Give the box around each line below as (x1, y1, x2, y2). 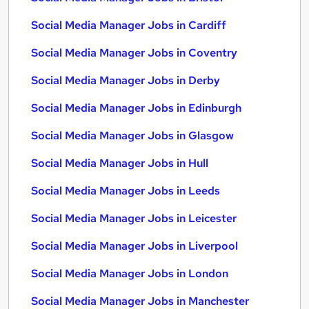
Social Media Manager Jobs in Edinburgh (31, 101, 241, 115)
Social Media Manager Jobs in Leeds (31, 183, 220, 198)
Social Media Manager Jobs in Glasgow (31, 128, 234, 143)
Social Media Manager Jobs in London (31, 266, 228, 281)
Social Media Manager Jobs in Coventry (31, 46, 237, 60)
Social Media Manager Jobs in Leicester (31, 211, 237, 226)
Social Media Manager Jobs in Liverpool (31, 239, 238, 253)
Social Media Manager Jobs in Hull (31, 156, 208, 170)
